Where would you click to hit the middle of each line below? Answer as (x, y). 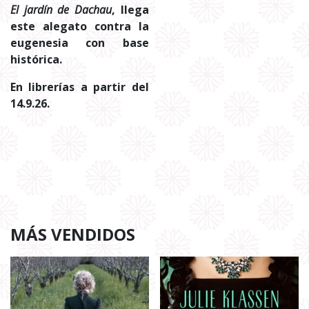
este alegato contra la (80, 26)
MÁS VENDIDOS (73, 234)
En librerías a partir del (80, 87)
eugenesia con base (80, 42)
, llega (130, 9)
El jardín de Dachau (61, 9)
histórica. (36, 59)
